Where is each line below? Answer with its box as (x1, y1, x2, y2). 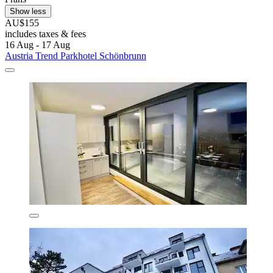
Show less (10, 6, 46, 16)
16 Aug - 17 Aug (5, 39, 70, 50)
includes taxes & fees (5, 28, 86, 39)
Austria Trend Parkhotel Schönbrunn (5, 50, 146, 61)
